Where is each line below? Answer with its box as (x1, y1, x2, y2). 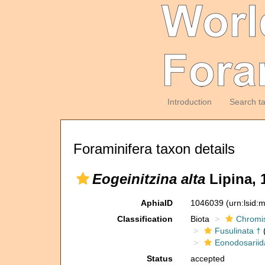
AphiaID (140, 198, 173, 208)
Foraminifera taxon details (73, 141, 235, 157)
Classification (117, 214, 173, 224)
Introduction (167, 97, 212, 106)
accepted (190, 254, 225, 263)
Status (146, 254, 173, 263)
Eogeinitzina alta (92, 171, 205, 187)
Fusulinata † (214, 226, 261, 235)
